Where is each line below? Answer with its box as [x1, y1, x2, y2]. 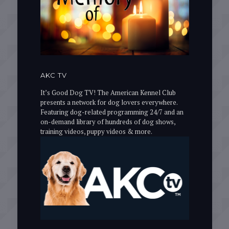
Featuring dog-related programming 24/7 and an [40, 107, 184, 117]
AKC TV [40, 71, 67, 79]
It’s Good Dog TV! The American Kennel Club [40, 87, 176, 97]
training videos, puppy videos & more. [40, 126, 152, 136]
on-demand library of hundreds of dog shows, [40, 117, 175, 126]
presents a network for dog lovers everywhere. [40, 97, 177, 107]
